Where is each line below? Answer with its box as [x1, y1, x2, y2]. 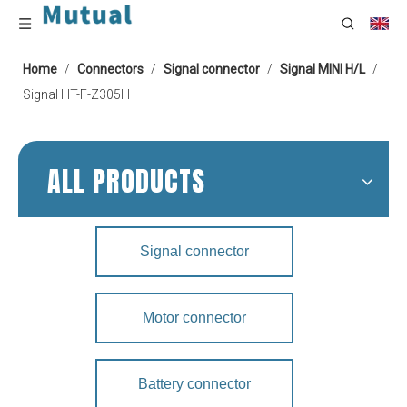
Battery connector [138, 376, 251, 392]
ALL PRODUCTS [47, 161, 205, 202]
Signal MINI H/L [280, 62, 365, 76]
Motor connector [143, 310, 246, 325]
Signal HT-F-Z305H [23, 87, 130, 102]
